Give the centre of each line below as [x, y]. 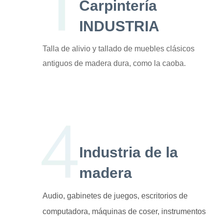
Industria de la [129, 152]
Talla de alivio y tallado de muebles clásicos [119, 48]
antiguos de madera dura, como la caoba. [114, 63]
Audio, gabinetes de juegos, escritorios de [115, 196]
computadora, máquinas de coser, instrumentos [124, 211]
